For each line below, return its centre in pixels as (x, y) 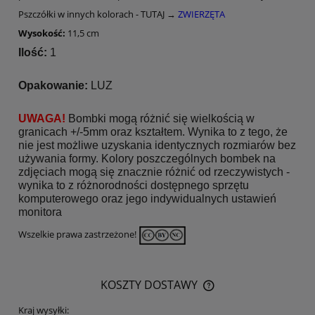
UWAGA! (43, 119)
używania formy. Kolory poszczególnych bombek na (147, 159)
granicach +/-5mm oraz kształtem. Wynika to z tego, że (153, 132)
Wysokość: (43, 33)
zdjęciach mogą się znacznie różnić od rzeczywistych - (154, 172)
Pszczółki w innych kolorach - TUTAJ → (98, 14)
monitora (40, 212)
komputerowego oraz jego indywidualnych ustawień (147, 199)
